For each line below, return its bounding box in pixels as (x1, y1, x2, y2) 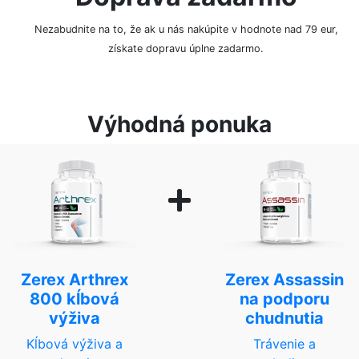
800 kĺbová (30, 288, 120, 309)
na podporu (239, 288, 329, 309)
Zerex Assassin (224, 269, 344, 289)
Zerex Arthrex (21, 269, 129, 289)
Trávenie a (252, 335, 316, 352)
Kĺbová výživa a (26, 335, 123, 352)
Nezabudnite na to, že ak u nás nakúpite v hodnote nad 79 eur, (34, 23, 338, 36)
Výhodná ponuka (87, 111, 272, 139)
